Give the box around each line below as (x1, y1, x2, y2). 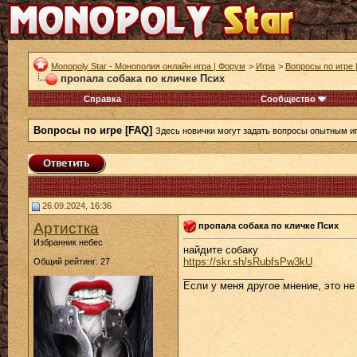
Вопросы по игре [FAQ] (33, 124, 152, 136)
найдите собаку (183, 244, 258, 257)
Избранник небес (33, 237, 103, 247)
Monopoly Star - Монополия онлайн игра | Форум (51, 61, 245, 71)
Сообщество (261, 94, 316, 104)
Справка (83, 94, 121, 104)
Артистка (33, 220, 99, 237)
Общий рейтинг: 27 (33, 257, 110, 266)
